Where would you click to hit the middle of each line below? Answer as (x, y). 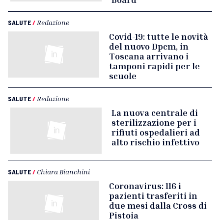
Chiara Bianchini (63, 172)
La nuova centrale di (155, 112)
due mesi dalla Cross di (158, 205)
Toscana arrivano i (149, 56)
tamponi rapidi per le (154, 66)
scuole (123, 76)
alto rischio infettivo (155, 142)
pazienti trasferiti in (153, 195)
